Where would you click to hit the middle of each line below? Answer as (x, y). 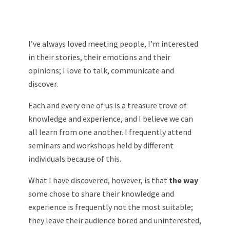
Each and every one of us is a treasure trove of (108, 105)
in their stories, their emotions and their (99, 57)
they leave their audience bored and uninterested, (115, 220)
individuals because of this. (75, 158)
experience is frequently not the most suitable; (111, 207)
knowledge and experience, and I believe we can (111, 118)
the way (184, 180)
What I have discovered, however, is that (99, 180)
